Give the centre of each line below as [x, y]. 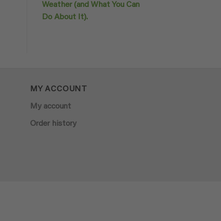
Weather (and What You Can [91, 5]
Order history [53, 124]
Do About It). [65, 18]
